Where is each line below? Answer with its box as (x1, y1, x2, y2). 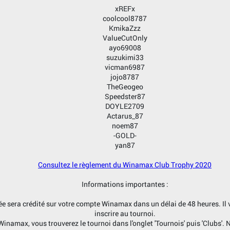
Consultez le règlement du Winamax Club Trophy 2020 (38, 160, 212, 170)
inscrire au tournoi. (94, 208, 156, 219)
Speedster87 (104, 91, 145, 102)
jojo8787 (110, 72, 139, 82)
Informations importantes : (81, 179, 168, 189)
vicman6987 (105, 62, 145, 72)
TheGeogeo (106, 82, 143, 92)
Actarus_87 (106, 111, 143, 121)
